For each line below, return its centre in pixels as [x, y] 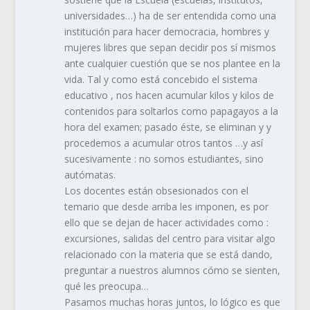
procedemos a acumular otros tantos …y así [163, 143]
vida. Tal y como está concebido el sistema [161, 80]
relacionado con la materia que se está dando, [168, 255]
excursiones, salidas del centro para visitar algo [170, 239]
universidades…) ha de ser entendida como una [170, 16]
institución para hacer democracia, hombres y [166, 32]
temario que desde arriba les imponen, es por [166, 207]
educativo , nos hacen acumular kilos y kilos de [169, 95]
